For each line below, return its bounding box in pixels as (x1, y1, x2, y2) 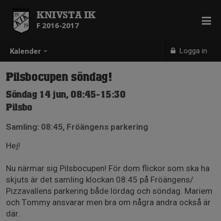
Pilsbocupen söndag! (6, 73, 112, 82)
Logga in (178, 46, 208, 55)
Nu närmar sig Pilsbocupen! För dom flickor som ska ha (6, 163, 210, 173)
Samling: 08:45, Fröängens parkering (6, 122, 148, 132)
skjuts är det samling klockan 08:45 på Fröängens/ (6, 175, 193, 184)
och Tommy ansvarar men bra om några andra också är (6, 197, 211, 207)
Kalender (10, 47, 41, 56)
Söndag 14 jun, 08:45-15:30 (6, 91, 126, 99)
